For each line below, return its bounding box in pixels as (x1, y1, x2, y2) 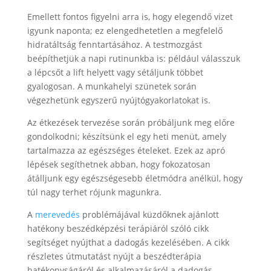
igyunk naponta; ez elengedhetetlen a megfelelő (27, 25, 223, 36)
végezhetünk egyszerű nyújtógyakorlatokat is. (27, 94, 211, 106)
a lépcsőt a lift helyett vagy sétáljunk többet (27, 67, 203, 78)
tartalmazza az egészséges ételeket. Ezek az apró (27, 145, 225, 156)
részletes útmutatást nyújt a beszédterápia (27, 250, 201, 262)
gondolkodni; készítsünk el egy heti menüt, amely (27, 131, 226, 142)
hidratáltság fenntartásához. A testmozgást (27, 39, 202, 50)
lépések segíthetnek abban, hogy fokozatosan (27, 158, 211, 170)
